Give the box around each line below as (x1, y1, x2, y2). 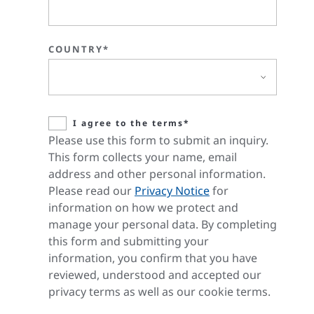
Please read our (48, 183, 135, 199)
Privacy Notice (135, 183, 210, 199)
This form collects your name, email (48, 149, 237, 165)
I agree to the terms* (73, 117, 190, 130)
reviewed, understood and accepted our (48, 267, 261, 283)
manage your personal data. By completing (48, 217, 277, 233)
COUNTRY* (48, 43, 109, 56)
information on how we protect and (48, 200, 238, 216)
